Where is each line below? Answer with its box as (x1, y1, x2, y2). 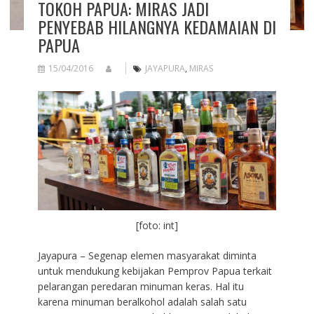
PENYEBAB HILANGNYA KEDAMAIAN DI (37, 14, 276, 40)
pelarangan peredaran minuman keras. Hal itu (37, 280, 244, 294)
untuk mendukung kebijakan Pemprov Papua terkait (37, 264, 272, 278)
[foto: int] (135, 219, 178, 233)
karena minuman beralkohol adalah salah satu (37, 295, 247, 309)
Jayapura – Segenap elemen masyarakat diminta (37, 249, 257, 263)
